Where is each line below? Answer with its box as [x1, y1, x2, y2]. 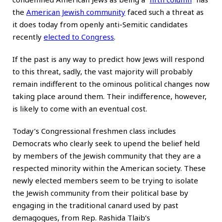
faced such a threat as [125, 6, 204, 17]
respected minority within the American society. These [12, 163, 206, 173]
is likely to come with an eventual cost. [12, 103, 147, 113]
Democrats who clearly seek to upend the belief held [12, 138, 200, 148]
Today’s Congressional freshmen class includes [12, 125, 176, 136]
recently [12, 31, 44, 42]
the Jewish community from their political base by [12, 187, 188, 198]
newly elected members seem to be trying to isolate [12, 175, 198, 185]
